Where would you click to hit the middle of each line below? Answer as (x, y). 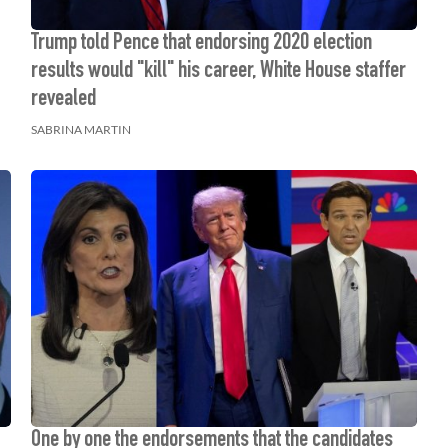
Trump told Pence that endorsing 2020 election (201, 43)
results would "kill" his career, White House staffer (218, 71)
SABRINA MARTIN (80, 129)
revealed (63, 99)
